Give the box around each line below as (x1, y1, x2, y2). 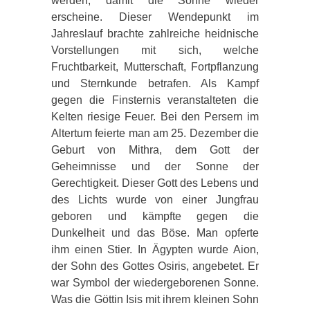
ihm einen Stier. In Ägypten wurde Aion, (51, 243, 259, 255)
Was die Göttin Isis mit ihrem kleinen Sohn (51, 293, 259, 305)
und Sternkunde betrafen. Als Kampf (51, 77, 259, 89)
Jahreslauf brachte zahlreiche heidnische (51, 27, 259, 39)
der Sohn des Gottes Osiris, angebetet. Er (51, 259, 259, 272)
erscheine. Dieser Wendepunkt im (51, 10, 259, 23)
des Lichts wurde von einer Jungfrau (51, 193, 259, 206)
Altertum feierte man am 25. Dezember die (51, 127, 259, 139)
